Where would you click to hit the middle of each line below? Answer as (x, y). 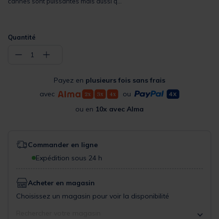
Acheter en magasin (61, 183)
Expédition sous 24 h (69, 158)
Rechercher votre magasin (58, 213)
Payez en (70, 80)
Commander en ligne (63, 145)
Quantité (22, 37)
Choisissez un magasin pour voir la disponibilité (93, 196)
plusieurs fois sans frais (125, 80)
